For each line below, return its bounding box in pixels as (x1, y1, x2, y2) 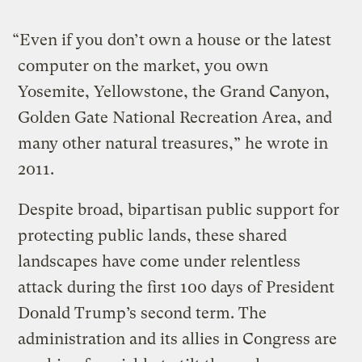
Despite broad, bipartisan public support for (18, 200, 340, 219)
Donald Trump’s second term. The (18, 303, 267, 322)
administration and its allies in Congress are (18, 329, 338, 348)
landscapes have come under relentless (18, 251, 301, 271)
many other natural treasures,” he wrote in (18, 133, 329, 153)
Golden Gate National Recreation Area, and (18, 107, 333, 127)
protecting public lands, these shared (18, 225, 288, 245)
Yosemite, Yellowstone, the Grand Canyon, (18, 82, 330, 101)
